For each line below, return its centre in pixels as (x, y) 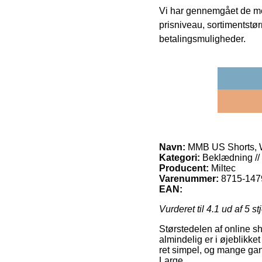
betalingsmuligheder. (202, 39)
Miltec (223, 168)
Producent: (184, 168)
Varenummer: (189, 179)
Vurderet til (183, 209)
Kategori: (180, 158)
